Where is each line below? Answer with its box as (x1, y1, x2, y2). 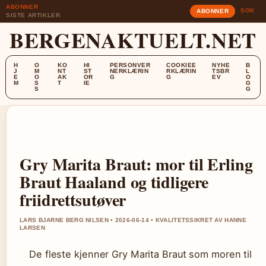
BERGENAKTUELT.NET (9, 24, 257, 55)
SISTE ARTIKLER (6, 12, 61, 18)
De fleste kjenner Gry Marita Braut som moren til (29, 248, 252, 260)
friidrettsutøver (20, 188, 126, 212)
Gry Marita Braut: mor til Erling (20, 152, 253, 176)
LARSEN (20, 224, 45, 231)
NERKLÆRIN (109, 68, 149, 74)
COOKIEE (166, 62, 197, 68)
